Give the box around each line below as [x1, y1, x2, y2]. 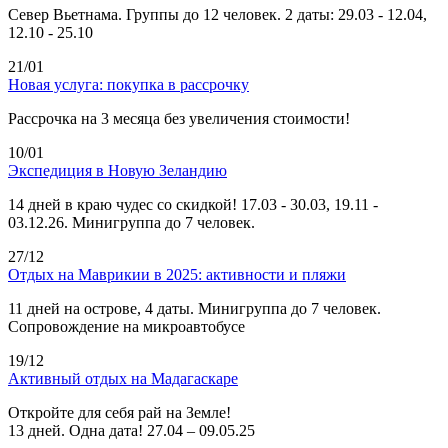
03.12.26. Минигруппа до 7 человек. [8, 213, 255, 231]
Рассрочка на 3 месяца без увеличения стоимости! [8, 109, 350, 127]
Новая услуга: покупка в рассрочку [8, 75, 249, 93]
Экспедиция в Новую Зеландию [8, 161, 227, 179]
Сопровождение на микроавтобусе [8, 317, 245, 335]
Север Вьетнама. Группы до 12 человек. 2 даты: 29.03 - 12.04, [8, 5, 427, 23]
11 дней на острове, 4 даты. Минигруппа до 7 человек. [8, 299, 381, 317]
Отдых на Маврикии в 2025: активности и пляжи [8, 265, 346, 283]
